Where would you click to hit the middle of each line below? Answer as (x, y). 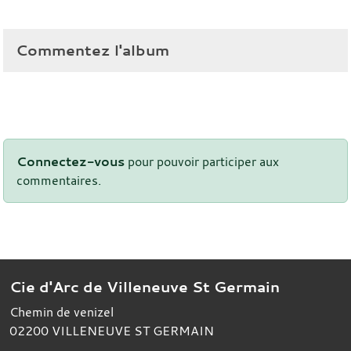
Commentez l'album (92, 50)
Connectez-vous (71, 161)
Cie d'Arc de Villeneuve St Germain (145, 286)
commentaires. (59, 180)
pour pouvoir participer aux (202, 161)
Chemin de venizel (62, 311)
